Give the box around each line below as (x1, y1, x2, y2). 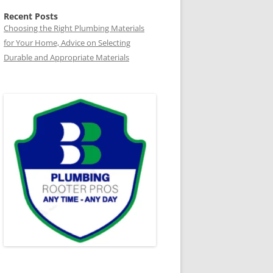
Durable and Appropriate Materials (4, 52, 129, 63)
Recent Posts (4, 10, 58, 22)
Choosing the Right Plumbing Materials (4, 23, 144, 34)
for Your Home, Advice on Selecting (4, 37, 130, 48)
